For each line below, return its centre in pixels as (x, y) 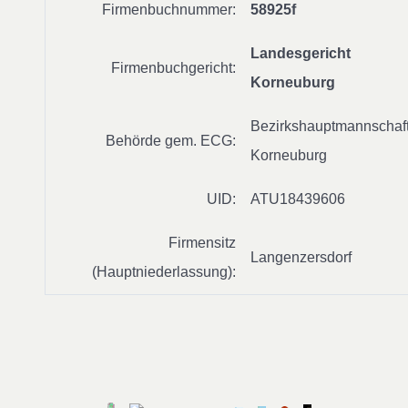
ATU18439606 (298, 199)
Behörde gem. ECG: (171, 141)
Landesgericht (301, 53)
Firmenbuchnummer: (169, 10)
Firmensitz (202, 243)
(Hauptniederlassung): (164, 272)
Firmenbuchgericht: (173, 68)
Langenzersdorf (301, 257)
